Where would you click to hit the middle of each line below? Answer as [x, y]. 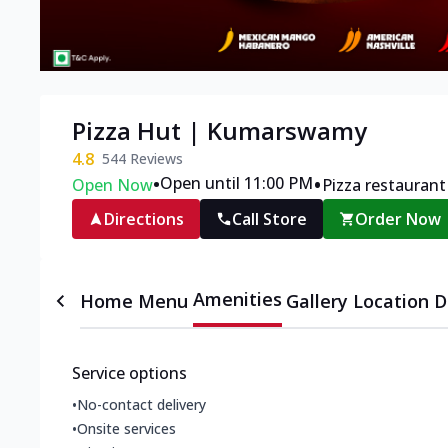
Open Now [112, 185]
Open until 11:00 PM [236, 183]
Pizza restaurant [384, 185]
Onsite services [126, 429]
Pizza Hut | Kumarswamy [219, 131]
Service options [129, 373]
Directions [144, 219]
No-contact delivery [141, 405]
